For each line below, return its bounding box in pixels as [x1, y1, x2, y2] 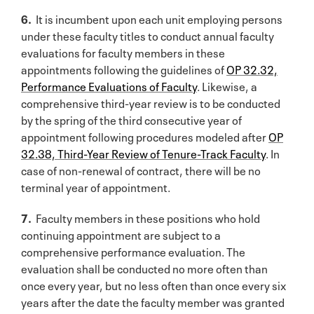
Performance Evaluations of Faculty [21, 76, 197, 94]
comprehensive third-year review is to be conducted [21, 93, 280, 111]
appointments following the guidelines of [21, 60, 226, 77]
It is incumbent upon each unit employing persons [36, 9, 282, 27]
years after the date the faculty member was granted [21, 292, 285, 310]
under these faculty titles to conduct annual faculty [21, 26, 274, 43]
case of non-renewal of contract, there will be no [21, 161, 261, 178]
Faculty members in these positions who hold [34, 208, 260, 226]
